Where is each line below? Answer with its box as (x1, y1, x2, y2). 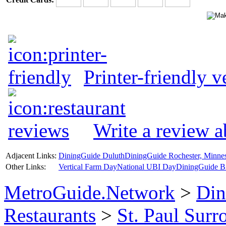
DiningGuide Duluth (59, 151, 125, 160)
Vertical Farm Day (59, 162, 117, 171)
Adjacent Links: (6, 151, 56, 160)
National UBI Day (117, 162, 176, 171)
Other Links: (6, 162, 46, 171)
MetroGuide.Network (4, 181, 175, 203)
